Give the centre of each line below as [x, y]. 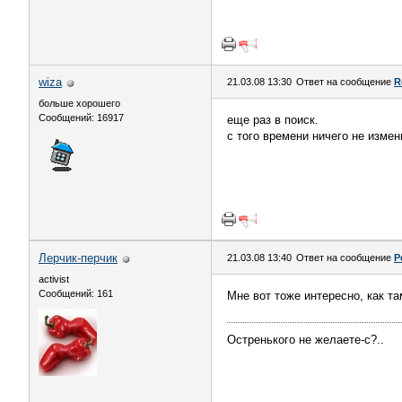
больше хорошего [79, 103]
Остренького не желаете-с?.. [306, 340]
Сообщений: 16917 [81, 118]
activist [54, 279]
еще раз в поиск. [273, 120]
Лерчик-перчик [78, 258]
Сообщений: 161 [76, 293]
